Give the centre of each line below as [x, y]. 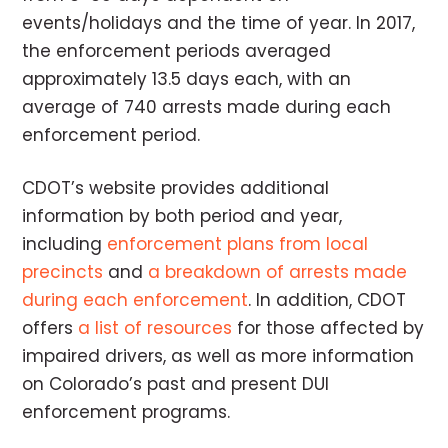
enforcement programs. [126, 411]
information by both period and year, [182, 215]
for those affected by [328, 327]
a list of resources [155, 327]
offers [50, 327]
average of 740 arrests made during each [207, 106]
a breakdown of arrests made [278, 271]
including [65, 243]
